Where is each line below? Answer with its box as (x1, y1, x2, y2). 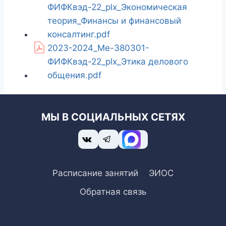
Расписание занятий (52, 167, 139, 178)
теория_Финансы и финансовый (47, 16, 181, 26)
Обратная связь (80, 187, 146, 197)
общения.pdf (47, 70, 101, 81)
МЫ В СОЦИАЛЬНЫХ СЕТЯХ (41, 111, 185, 124)
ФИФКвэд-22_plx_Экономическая (47, 2, 187, 13)
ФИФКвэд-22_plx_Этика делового (47, 56, 188, 67)
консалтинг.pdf (47, 29, 110, 40)
